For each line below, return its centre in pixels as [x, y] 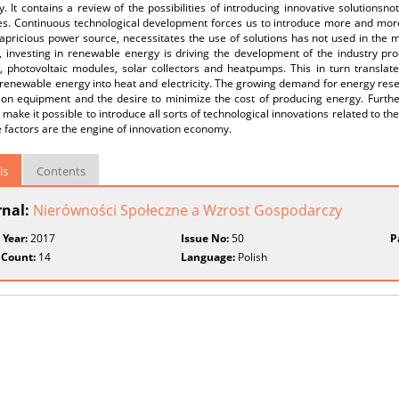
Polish [252, 257]
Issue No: [205, 238]
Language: [208, 257]
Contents [61, 171]
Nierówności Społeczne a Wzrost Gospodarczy [187, 210]
